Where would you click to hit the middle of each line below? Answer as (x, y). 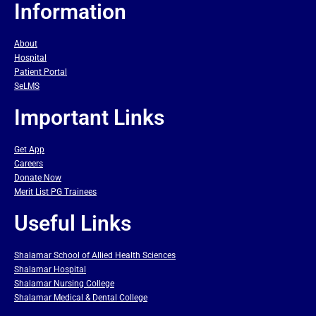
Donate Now (38, 177)
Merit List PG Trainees (55, 192)
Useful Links (73, 223)
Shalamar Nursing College (64, 283)
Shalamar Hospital (50, 269)
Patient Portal (41, 72)
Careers (29, 163)
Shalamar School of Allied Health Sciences (95, 255)
